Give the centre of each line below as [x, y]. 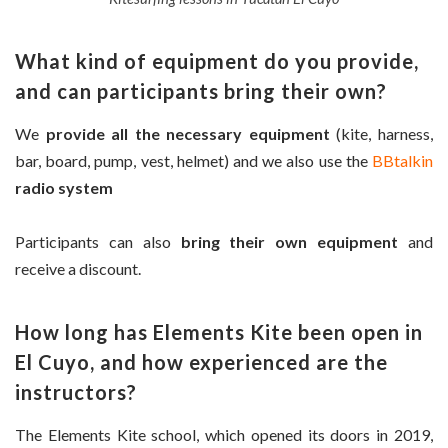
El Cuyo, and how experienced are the [201, 362]
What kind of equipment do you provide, [217, 60]
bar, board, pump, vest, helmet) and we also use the [193, 160]
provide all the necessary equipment [187, 133]
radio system [64, 187]
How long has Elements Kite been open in [219, 332]
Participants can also [98, 242]
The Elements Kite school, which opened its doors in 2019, [224, 435]
